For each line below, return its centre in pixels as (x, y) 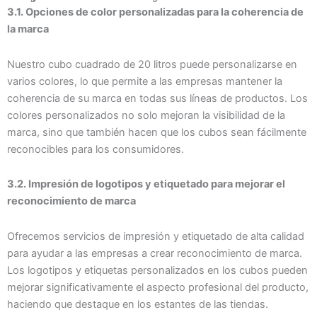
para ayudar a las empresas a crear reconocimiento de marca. (155, 253)
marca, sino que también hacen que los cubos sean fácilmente (157, 132)
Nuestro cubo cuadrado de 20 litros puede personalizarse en (152, 64)
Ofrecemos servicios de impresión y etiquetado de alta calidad (156, 236)
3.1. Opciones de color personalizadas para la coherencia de (155, 12)
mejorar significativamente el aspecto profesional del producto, (158, 287)
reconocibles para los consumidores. (96, 149)
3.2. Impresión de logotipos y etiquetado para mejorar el (146, 184)
